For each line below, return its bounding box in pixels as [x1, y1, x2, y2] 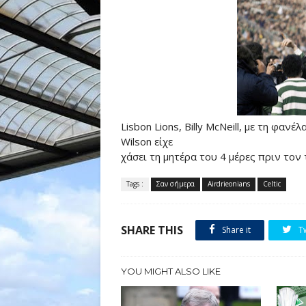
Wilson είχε [121, 135, 173, 148]
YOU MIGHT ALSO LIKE [121, 266, 221, 277]
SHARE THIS [121, 223, 183, 238]
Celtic [263, 179, 281, 189]
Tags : [126, 179, 143, 189]
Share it [220, 224, 251, 236]
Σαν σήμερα [156, 179, 195, 189]
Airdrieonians [208, 179, 250, 189]
